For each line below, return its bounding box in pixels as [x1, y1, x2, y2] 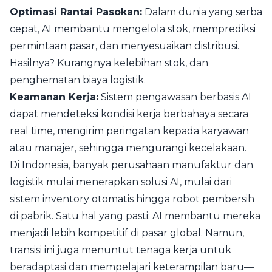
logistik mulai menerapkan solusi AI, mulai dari [10, 176, 232, 188]
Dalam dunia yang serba [142, 6, 262, 18]
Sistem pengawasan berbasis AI [98, 91, 251, 103]
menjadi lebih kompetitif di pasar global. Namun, [10, 227, 244, 239]
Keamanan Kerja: [10, 91, 98, 103]
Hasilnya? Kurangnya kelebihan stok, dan [10, 57, 208, 69]
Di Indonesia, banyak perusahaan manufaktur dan [10, 159, 253, 171]
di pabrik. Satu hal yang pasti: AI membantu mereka [10, 210, 260, 222]
